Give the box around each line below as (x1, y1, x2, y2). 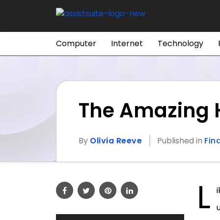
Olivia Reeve (90, 135, 142, 146)
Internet (111, 38, 143, 49)
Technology (158, 38, 203, 49)
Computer (56, 38, 96, 49)
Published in (157, 135, 204, 146)
